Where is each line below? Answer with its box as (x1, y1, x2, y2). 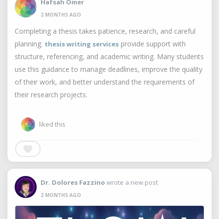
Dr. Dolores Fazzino (41, 177, 105, 187)
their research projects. (15, 90, 88, 99)
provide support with (119, 39, 186, 48)
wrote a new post (105, 177, 158, 187)
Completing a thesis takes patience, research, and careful (15, 26, 196, 36)
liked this (39, 120, 66, 129)
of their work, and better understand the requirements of (15, 77, 195, 87)
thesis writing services (44, 40, 119, 48)
